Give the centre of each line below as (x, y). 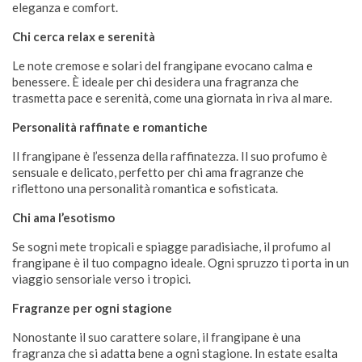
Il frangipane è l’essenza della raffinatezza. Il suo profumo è (170, 156)
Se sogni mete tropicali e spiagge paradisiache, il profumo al (171, 246)
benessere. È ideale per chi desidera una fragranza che (156, 82)
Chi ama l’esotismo (63, 217)
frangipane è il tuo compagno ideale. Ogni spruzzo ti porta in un (181, 263)
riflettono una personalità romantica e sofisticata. (145, 188)
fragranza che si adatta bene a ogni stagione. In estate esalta (175, 353)
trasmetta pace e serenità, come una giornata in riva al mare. (172, 98)
